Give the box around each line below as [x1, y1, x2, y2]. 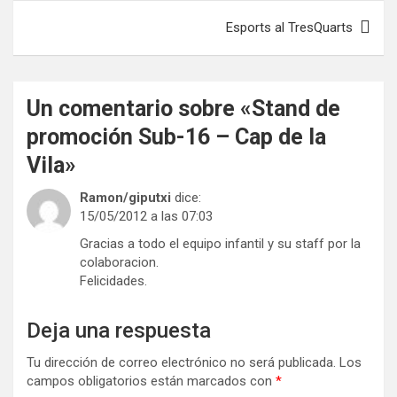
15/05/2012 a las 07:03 [80, 207, 213, 224]
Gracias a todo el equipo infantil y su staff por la [80, 235, 361, 252]
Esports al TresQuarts [226, 19, 353, 35]
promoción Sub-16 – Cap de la [27, 123, 326, 150]
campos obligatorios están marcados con [27, 372, 276, 389]
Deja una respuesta [27, 317, 211, 343]
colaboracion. [80, 253, 159, 270]
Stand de [252, 95, 340, 121]
